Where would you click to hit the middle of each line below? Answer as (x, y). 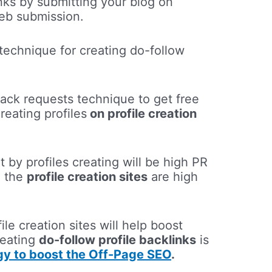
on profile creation (142, 114)
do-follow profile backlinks (118, 240)
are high (173, 177)
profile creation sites (87, 177)
